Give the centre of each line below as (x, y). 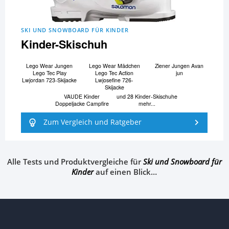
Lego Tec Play (49, 73)
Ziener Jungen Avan (179, 66)
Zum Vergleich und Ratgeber (92, 122)
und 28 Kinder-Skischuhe (147, 96)
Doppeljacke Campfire (82, 103)
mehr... (147, 103)
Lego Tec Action (114, 73)
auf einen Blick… (125, 172)
